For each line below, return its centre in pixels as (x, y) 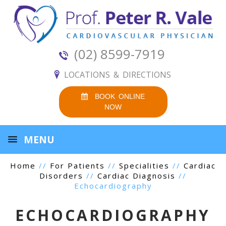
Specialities (144, 166)
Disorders (61, 176)
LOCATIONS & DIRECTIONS (117, 75)
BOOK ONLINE (116, 96)
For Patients (77, 166)
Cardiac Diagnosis (136, 176)
